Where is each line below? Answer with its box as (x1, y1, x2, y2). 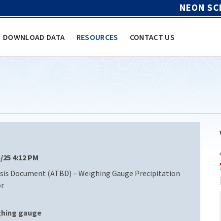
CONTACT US (129, 32, 175, 42)
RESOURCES (76, 32, 118, 42)
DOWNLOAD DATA (3, 32, 65, 42)
